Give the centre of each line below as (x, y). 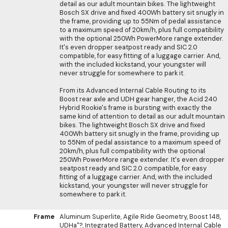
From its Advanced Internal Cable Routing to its (133, 90)
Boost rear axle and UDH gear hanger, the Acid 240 (138, 99)
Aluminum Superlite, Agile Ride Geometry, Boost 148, (140, 216)
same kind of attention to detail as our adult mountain (142, 116)
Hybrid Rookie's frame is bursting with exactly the (136, 107)
